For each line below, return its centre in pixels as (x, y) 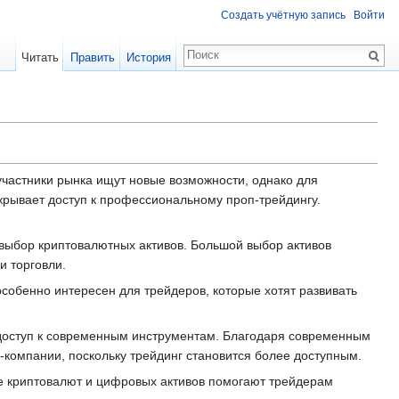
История (148, 57)
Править (92, 57)
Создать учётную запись (283, 16)
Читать (41, 57)
